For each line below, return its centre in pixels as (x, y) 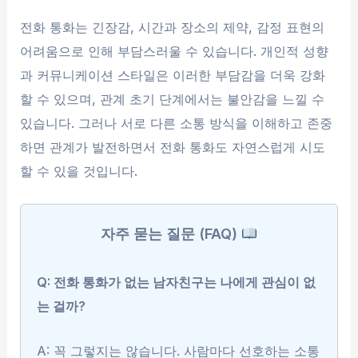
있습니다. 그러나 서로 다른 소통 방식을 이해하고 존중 (177, 123)
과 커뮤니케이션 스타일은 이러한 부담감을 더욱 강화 (173, 75)
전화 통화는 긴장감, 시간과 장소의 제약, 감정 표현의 (173, 27)
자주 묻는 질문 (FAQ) (171, 233)
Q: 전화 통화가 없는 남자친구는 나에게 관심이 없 (177, 282)
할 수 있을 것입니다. (79, 171)
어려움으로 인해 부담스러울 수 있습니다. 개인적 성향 (175, 51)
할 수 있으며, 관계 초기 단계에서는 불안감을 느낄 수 (173, 99)
